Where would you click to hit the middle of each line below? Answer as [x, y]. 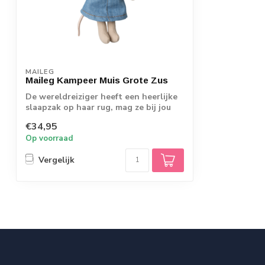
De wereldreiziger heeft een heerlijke [101, 97]
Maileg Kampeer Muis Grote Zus [97, 80]
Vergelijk [56, 160]
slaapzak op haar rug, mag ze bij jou [98, 108]
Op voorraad [49, 138]
